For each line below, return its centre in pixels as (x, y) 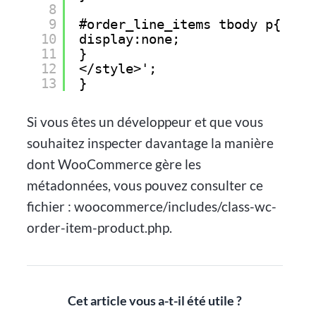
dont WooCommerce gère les (114, 164)
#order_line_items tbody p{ (180, 25)
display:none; (129, 39)
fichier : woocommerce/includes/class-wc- (152, 207)
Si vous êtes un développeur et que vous (145, 122)
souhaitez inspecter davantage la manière (151, 143)
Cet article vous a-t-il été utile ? (155, 300)
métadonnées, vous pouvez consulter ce (145, 186)
